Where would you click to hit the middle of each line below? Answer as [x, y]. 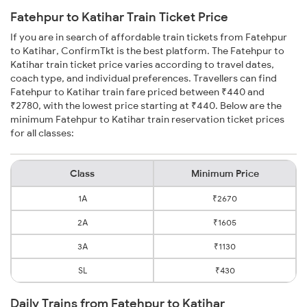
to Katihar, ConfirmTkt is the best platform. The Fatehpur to [147, 51]
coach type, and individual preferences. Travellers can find [144, 78]
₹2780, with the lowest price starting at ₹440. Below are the [146, 106]
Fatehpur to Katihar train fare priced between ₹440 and [137, 92]
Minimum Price [225, 174]
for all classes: [42, 133]
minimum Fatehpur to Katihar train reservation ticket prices [147, 120]
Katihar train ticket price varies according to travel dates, [142, 65]
